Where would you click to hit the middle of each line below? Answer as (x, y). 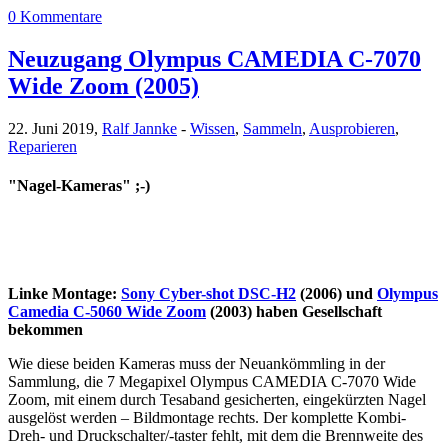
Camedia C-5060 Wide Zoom (107, 311)
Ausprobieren (352, 129)
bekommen (45, 329)
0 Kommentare (55, 17)
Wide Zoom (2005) (103, 86)
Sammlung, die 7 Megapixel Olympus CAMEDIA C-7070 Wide (212, 381)
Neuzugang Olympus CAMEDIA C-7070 (214, 59)
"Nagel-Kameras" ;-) (79, 186)
